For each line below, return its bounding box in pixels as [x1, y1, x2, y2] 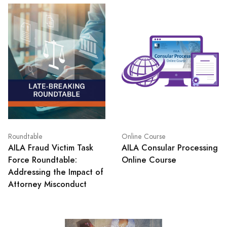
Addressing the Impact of [8, 166, 103, 178]
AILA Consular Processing [122, 142, 218, 154]
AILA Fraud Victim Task [8, 142, 93, 154]
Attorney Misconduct [8, 178, 87, 191]
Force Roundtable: [8, 154, 77, 166]
